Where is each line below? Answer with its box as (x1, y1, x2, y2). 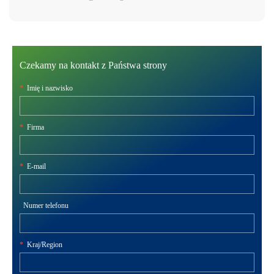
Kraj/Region (27, 240, 62, 249)
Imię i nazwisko (27, 83, 73, 92)
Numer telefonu (23, 201, 68, 210)
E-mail (27, 161, 46, 171)
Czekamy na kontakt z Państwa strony (20, 59, 167, 70)
